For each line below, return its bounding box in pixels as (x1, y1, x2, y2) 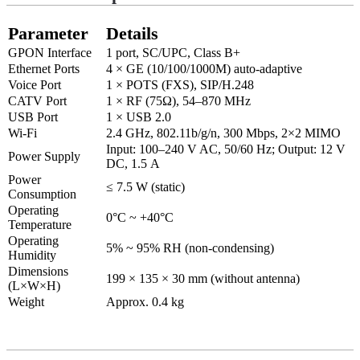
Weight (8, 294, 44, 309)
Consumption (8, 186, 76, 201)
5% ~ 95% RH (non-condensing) (106, 240, 274, 255)
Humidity (8, 247, 56, 262)
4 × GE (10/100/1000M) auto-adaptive (106, 61, 302, 76)
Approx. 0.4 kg (106, 294, 184, 309)
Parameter (8, 22, 88, 43)
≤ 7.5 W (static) (106, 179, 185, 194)
